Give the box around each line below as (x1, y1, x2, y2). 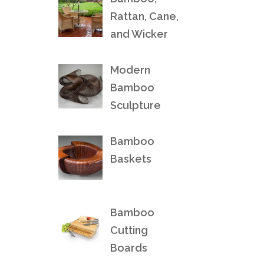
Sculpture (110, 98, 161, 111)
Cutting (110, 223, 148, 236)
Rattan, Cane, (110, 10, 179, 22)
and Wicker (110, 28, 169, 40)
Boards (110, 241, 148, 254)
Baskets (110, 152, 152, 165)
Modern (110, 63, 151, 76)
